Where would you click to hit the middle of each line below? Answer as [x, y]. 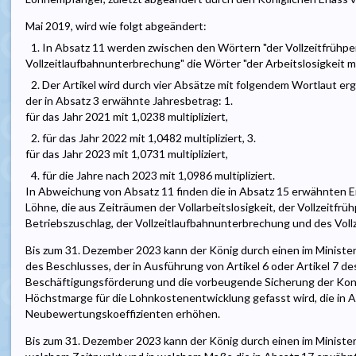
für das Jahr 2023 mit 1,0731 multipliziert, [127, 154]
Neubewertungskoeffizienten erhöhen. [123, 314]
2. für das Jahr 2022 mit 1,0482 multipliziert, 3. [143, 138]
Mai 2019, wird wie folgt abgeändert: [116, 26]
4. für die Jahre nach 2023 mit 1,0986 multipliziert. [153, 176]
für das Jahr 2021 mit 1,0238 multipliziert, [127, 117]
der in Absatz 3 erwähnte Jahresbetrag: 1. [129, 101]
